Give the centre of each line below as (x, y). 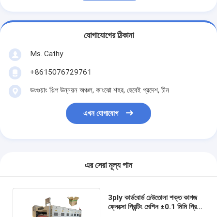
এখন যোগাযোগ (101, 114)
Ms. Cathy (46, 54)
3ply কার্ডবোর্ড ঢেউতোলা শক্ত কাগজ (152, 197)
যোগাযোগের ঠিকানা (108, 36)
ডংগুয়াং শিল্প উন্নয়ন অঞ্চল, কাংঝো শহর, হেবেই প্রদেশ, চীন (99, 90)
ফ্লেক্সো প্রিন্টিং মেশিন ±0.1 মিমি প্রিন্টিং (155, 207)
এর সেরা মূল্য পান (108, 165)
